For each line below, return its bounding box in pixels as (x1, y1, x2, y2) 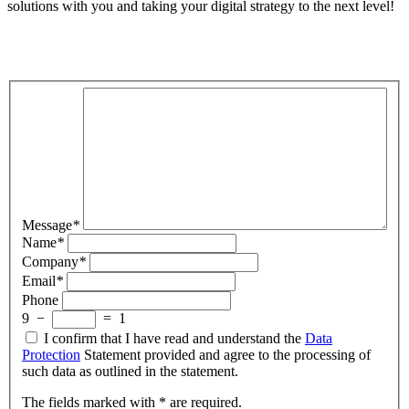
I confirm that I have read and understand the (44, 330, 305, 346)
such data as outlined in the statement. (22, 362, 238, 379)
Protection (22, 346, 80, 362)
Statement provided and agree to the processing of (80, 346, 371, 362)
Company (22, 253, 79, 269)
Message (22, 216, 72, 233)
